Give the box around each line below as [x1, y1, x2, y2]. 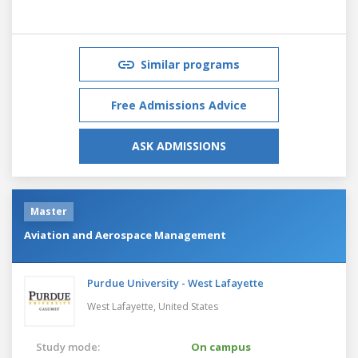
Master [30, 204, 67, 218]
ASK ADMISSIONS [132, 137, 226, 153]
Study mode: [36, 339, 100, 354]
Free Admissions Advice [111, 97, 247, 113]
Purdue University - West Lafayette [87, 275, 264, 290]
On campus [191, 339, 251, 354]
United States [158, 299, 218, 313]
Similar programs [141, 56, 240, 72]
